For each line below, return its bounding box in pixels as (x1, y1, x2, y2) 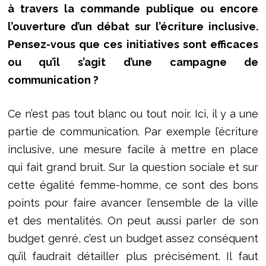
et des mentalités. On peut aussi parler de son (7, 214, 259, 227)
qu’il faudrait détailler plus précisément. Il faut (7, 249, 259, 262)
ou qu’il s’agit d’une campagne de (7, 55, 259, 68)
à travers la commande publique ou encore (7, 2, 259, 15)
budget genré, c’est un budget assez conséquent (7, 232, 259, 245)
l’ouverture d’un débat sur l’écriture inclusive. (7, 20, 259, 33)
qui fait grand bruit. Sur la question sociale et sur (7, 160, 259, 173)
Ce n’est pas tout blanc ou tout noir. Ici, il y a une (7, 107, 259, 120)
